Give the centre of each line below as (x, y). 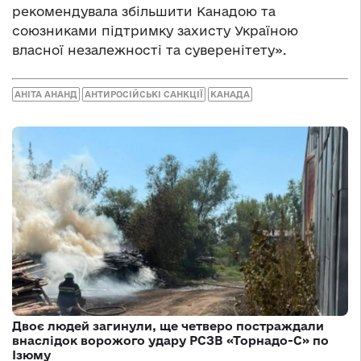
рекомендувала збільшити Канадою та (144, 11)
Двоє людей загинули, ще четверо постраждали (168, 326)
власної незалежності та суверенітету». (149, 50)
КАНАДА (230, 95)
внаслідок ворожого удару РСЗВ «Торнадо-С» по (170, 340)
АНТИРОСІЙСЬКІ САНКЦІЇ (144, 95)
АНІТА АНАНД (46, 95)
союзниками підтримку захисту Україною (155, 30)
